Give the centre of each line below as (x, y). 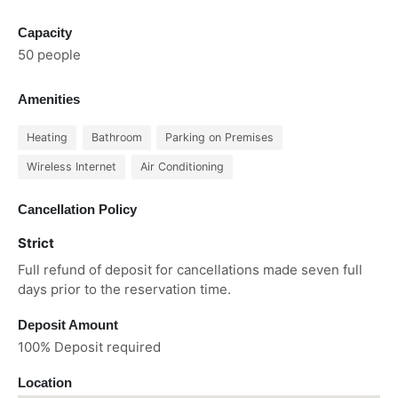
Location (45, 383)
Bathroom (116, 138)
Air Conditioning (182, 167)
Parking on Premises (219, 138)
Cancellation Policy (77, 210)
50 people (49, 55)
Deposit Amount (68, 325)
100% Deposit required (89, 347)
